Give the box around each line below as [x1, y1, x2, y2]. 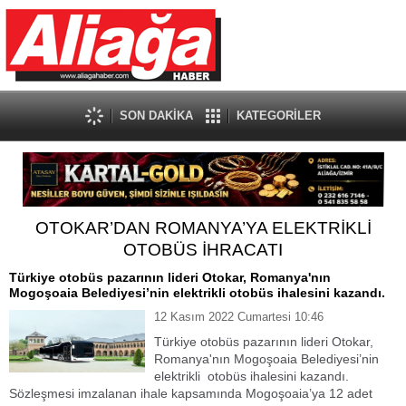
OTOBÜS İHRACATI [123, 240, 283, 259]
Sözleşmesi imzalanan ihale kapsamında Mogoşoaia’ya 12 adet [9, 386, 372, 401]
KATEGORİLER [237, 109, 321, 122]
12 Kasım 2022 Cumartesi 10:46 [154, 310, 324, 324]
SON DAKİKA [120, 109, 193, 122]
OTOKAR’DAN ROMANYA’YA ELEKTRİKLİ [34, 218, 372, 237]
